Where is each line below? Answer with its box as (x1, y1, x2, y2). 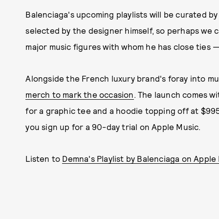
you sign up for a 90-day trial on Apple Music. (25, 122, 201, 131)
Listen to (25, 153, 63, 163)
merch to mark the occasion (25, 89, 134, 99)
